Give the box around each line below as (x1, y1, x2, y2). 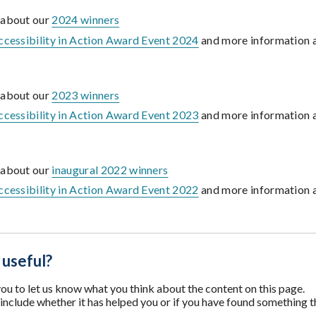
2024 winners (51, 13, 120, 27)
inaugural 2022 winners (51, 163, 169, 177)
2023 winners (51, 87, 120, 102)
